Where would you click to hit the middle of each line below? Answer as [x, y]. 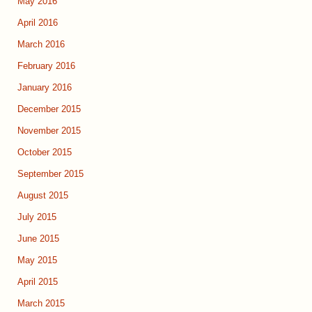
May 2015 [37, 261]
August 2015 [43, 196]
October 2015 [45, 153]
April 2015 [38, 282]
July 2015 [37, 218]
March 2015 [41, 304]
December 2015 [49, 110]
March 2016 [41, 45]
